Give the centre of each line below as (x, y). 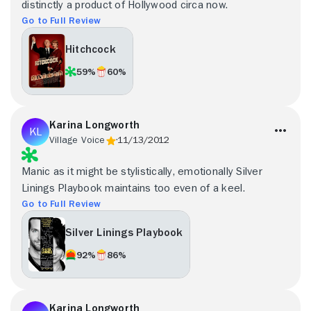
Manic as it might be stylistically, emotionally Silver (142, 171)
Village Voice (77, 139)
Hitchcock (91, 50)
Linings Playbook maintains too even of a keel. (133, 188)
